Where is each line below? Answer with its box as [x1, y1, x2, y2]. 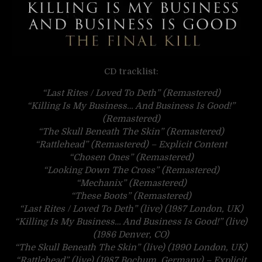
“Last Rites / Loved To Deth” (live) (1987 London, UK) [19, 204, 243, 215]
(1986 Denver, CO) [93, 229, 169, 240]
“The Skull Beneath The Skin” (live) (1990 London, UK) [15, 242, 247, 253]
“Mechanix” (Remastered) [75, 178, 187, 189]
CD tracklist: [104, 66, 158, 77]
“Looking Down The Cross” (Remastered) [43, 165, 219, 176]
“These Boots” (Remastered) [71, 191, 191, 202]
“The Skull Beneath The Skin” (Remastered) [38, 126, 224, 137]
